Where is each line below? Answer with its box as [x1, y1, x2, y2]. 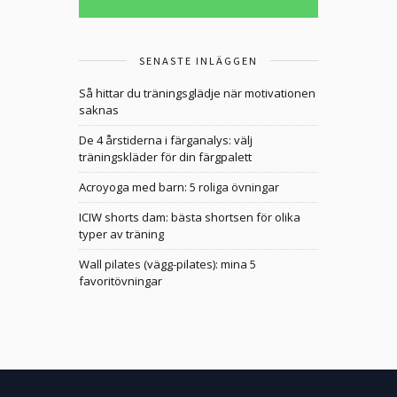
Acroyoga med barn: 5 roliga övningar [79, 179, 279, 196]
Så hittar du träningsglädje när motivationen [79, 85, 315, 102]
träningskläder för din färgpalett [79, 149, 252, 166]
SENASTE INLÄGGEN [139, 53, 258, 68]
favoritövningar [79, 273, 162, 290]
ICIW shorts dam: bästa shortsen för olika [79, 209, 300, 226]
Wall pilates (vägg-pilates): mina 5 [79, 256, 256, 273]
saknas [79, 102, 119, 119]
